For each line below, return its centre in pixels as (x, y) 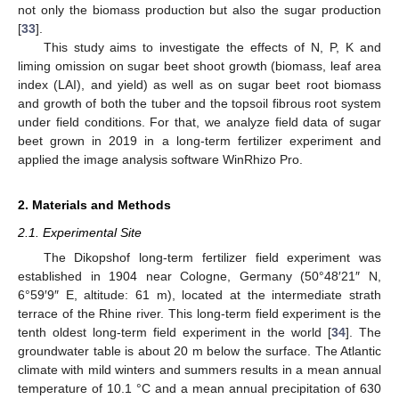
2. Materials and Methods (94, 204)
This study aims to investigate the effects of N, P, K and (212, 47)
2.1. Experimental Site (80, 232)
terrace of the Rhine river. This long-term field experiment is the (199, 313)
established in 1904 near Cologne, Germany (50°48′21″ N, (199, 276)
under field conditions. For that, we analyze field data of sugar (199, 122)
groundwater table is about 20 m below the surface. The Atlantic (199, 351)
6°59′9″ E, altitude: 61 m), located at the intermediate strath (199, 295)
